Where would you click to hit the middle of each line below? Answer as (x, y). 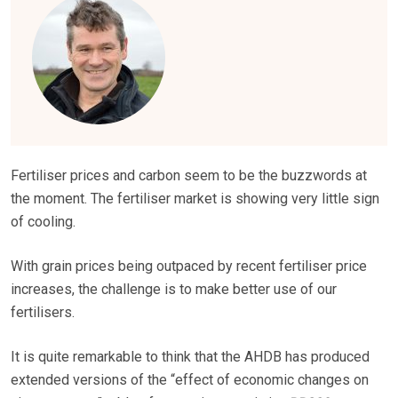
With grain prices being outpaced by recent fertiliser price (189, 267)
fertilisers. (43, 313)
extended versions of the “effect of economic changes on (190, 380)
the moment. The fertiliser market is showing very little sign (195, 199)
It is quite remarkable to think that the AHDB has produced (190, 357)
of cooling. (43, 222)
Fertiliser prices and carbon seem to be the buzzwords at (189, 176)
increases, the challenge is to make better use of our (174, 290)
